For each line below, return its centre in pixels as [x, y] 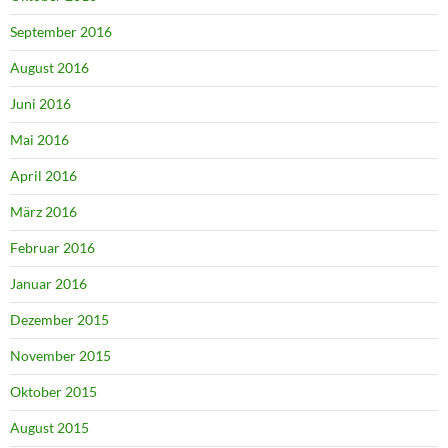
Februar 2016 [52, 248]
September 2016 [61, 32]
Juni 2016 [40, 104]
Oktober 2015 [53, 392]
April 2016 [43, 176]
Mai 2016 [39, 140]
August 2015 [49, 428]
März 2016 [43, 212]
